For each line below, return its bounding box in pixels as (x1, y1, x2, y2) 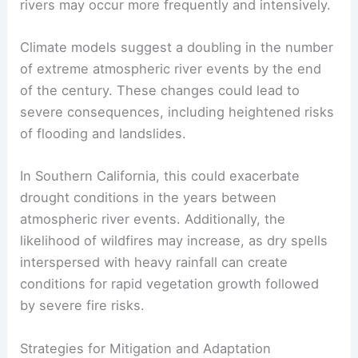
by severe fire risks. (20, 297, 145, 314)
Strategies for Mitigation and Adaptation (20, 340, 272, 356)
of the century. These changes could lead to (20, 82, 300, 99)
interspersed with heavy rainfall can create (20, 254, 288, 271)
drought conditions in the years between (20, 189, 277, 206)
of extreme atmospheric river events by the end (20, 61, 322, 78)
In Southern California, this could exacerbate (20, 168, 300, 185)
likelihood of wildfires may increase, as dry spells (20, 233, 328, 249)
